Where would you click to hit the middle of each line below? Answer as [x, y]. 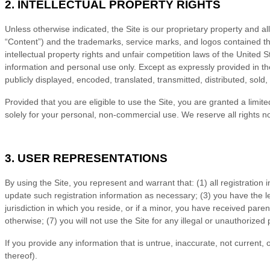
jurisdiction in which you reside [63, 208]
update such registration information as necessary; [101, 196]
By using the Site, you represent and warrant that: [99, 183]
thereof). [21, 256]
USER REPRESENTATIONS [93, 159]
